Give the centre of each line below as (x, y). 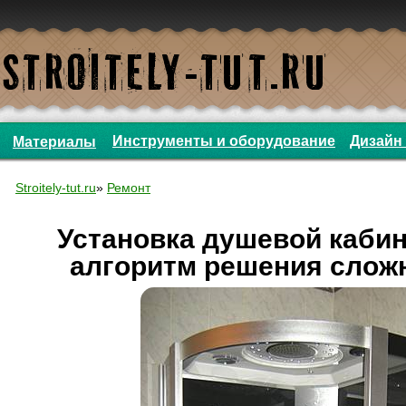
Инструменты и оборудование (224, 141)
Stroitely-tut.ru (56, 188)
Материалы (54, 142)
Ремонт (129, 188)
